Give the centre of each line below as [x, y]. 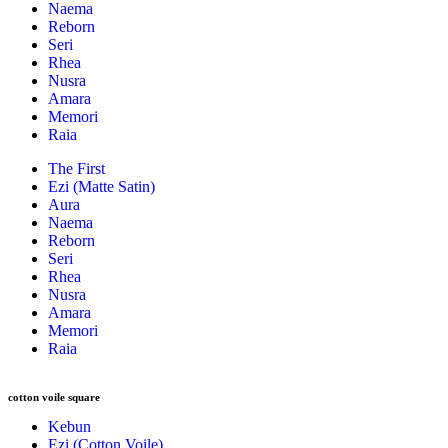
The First [76, 168]
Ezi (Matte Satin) [101, 186]
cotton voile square [54, 397]
